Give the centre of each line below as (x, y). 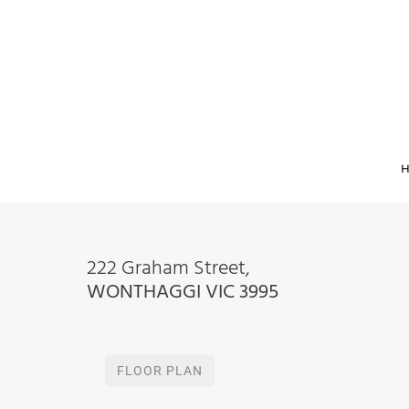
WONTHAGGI (143, 292)
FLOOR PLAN (159, 370)
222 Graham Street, (168, 268)
